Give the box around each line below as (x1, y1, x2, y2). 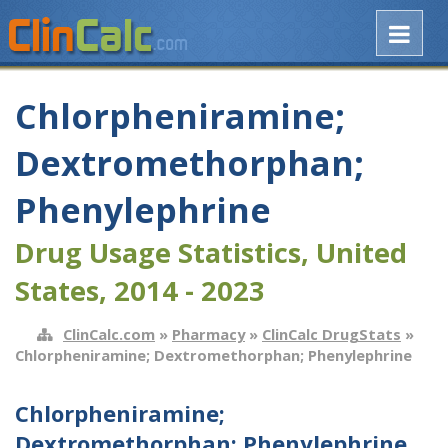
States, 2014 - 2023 (15, 272, 265, 310)
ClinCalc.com (63, 323, 155, 344)
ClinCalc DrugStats (262, 323, 401, 344)
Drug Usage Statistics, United (15, 234, 407, 272)
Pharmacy (172, 323, 245, 344)
